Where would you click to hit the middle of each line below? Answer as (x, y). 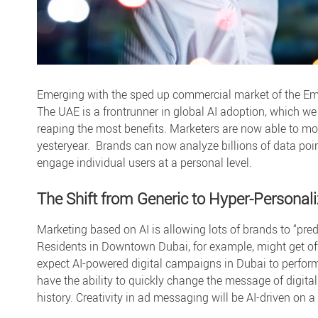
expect (55, 264)
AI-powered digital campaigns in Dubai (169, 264)
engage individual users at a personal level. (144, 162)
